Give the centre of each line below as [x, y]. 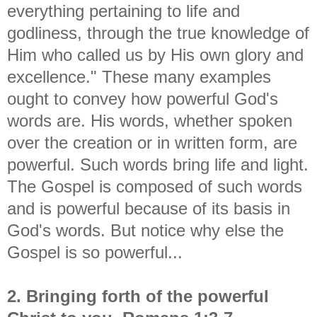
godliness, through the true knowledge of [158, 33]
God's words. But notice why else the [145, 230]
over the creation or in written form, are [152, 142]
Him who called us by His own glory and [155, 54]
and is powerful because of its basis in [149, 208]
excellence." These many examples [139, 76]
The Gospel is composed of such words [155, 186]
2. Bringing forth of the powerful [138, 296]
